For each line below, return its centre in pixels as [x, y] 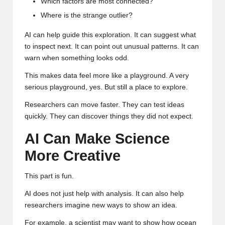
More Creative [73, 155]
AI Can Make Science [97, 138]
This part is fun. [49, 176]
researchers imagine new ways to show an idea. [101, 205]
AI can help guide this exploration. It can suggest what [110, 35]
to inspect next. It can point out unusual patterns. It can [112, 46]
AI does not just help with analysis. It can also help [104, 193]
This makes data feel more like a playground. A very [107, 75]
